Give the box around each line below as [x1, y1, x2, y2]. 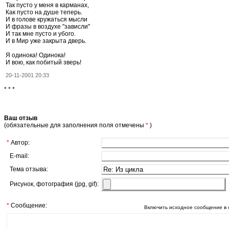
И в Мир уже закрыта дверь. [6, 37, 86, 44]
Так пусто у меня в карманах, [6, 1, 89, 9]
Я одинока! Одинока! [6, 51, 65, 59]
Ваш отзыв [4, 114, 37, 122]
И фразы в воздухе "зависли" [6, 22, 90, 30]
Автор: [11, 139, 30, 146]
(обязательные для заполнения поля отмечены [4, 121, 146, 129]
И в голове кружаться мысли [6, 15, 87, 23]
